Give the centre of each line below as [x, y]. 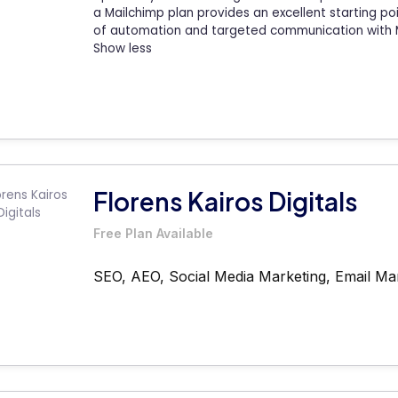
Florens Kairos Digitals [226, 201]
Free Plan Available [153, 233]
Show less [123, 49]
